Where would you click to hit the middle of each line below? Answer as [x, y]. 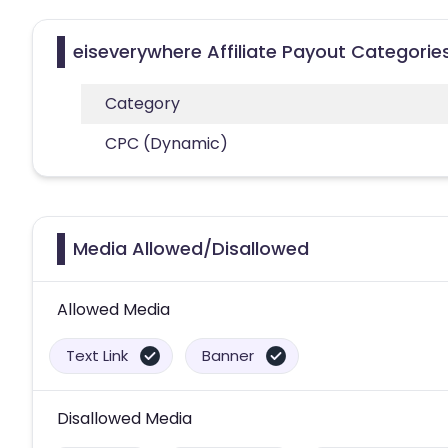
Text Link [97, 355]
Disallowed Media [124, 418]
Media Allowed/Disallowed [191, 248]
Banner [228, 355]
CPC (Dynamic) [166, 143]
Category [142, 103]
